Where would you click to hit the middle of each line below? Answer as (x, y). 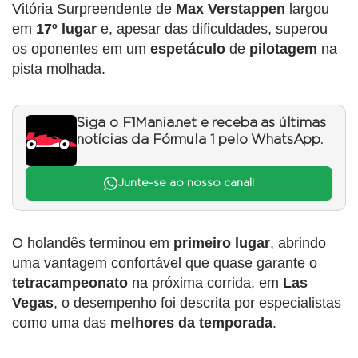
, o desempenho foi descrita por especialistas (197, 302)
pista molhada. (59, 69)
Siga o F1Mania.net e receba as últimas (201, 123)
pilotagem (283, 49)
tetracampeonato (70, 282)
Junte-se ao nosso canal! (185, 183)
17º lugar (68, 29)
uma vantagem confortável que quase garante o (165, 263)
